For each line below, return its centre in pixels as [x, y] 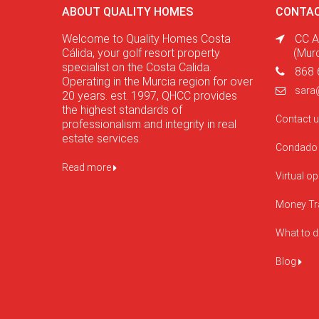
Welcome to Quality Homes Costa [146, 39]
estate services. [101, 139]
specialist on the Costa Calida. [137, 68]
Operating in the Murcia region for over [157, 82]
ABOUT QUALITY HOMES [127, 12]
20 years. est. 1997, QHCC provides [150, 96]
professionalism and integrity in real [149, 125]
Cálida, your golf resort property [141, 53]
